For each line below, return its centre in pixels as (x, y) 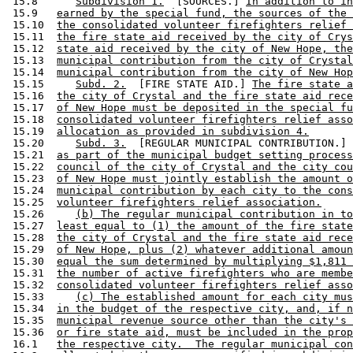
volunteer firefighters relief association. (189, 202)
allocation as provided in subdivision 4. (183, 131)
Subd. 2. (101, 84)
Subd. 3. (101, 143)
